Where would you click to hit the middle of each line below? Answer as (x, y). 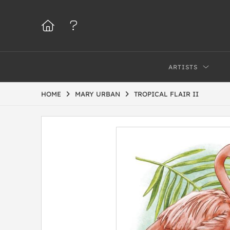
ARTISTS (183, 67)
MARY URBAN (98, 94)
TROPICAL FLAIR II (166, 94)
